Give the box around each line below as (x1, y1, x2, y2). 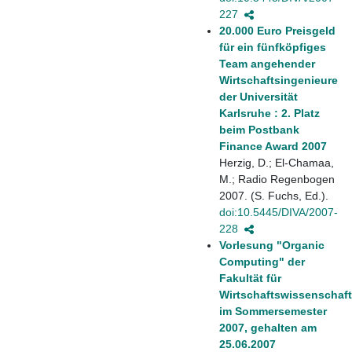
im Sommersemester (219, 304, 327, 317)
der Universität (219, 90, 298, 103)
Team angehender (219, 57, 315, 70)
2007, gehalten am (219, 321, 317, 334)
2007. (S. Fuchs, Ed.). (219, 189, 328, 202)
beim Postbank (219, 123, 299, 136)
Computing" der (219, 255, 305, 268)
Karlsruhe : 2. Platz (219, 106, 320, 119)
